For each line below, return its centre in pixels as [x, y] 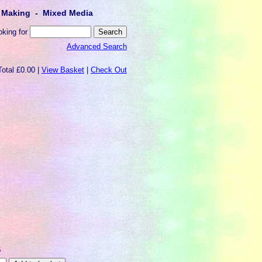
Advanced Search [96, 46]
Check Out [108, 70]
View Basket [63, 70]
